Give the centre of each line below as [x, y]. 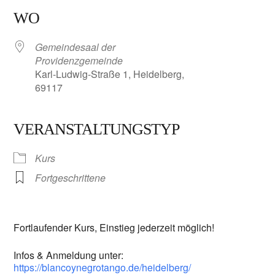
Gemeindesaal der [76, 47]
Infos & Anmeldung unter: [69, 255]
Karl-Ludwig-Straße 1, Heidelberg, [110, 74]
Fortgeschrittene [71, 177]
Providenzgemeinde [79, 60]
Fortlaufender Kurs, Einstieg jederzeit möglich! [114, 227]
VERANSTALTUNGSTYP [97, 129]
